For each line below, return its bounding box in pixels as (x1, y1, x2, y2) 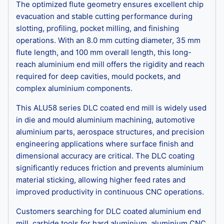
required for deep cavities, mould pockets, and (16, 71, 180, 81)
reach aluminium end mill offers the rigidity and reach (16, 59, 204, 69)
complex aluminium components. (16, 83, 132, 93)
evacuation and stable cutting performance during (16, 11, 192, 21)
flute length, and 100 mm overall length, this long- (16, 47, 191, 57)
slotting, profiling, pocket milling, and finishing (16, 23, 179, 33)
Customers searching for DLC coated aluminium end (16, 206, 201, 216)
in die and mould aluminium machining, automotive (16, 114, 195, 124)
